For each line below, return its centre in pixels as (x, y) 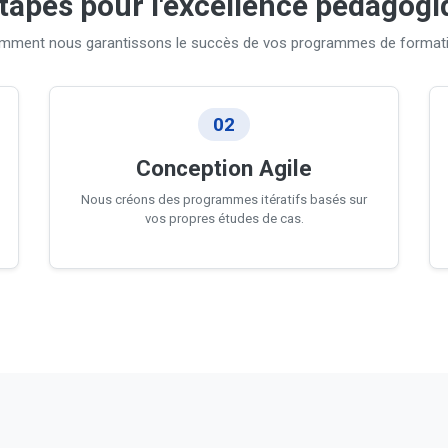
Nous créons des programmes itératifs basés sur (224, 199)
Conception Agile (224, 168)
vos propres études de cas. (224, 218)
